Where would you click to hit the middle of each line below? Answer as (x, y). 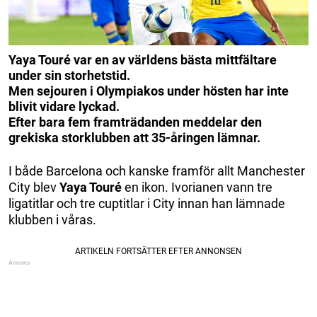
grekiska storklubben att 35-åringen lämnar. (134, 137)
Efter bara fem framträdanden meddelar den (135, 122)
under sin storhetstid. (69, 75)
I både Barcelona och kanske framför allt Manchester (157, 171)
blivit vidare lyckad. (64, 106)
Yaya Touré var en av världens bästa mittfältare (143, 59)
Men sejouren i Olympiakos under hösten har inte (149, 91)
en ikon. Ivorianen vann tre (197, 187)
